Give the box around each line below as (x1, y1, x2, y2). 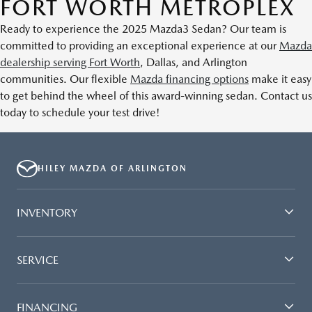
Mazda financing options (130, 72, 249, 86)
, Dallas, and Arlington (140, 56, 247, 70)
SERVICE (17, 253, 58, 267)
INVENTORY (17, 205, 77, 219)
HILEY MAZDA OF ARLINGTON (38, 164, 187, 174)
